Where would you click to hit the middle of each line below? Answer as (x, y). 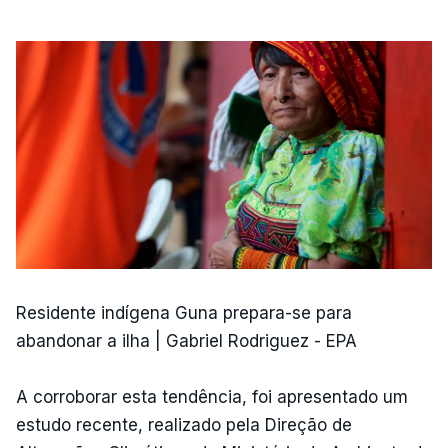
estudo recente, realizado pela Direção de (184, 424)
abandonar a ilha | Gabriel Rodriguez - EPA (186, 340)
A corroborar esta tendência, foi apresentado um (212, 396)
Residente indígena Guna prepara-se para (184, 312)
